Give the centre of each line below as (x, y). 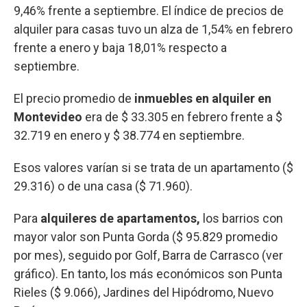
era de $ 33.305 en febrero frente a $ (182, 116)
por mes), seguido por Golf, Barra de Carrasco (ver (148, 255)
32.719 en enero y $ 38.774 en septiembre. (129, 135)
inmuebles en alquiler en (201, 98)
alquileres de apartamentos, (120, 218)
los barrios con (242, 218)
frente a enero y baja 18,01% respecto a (120, 47)
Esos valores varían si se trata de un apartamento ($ (153, 167)
